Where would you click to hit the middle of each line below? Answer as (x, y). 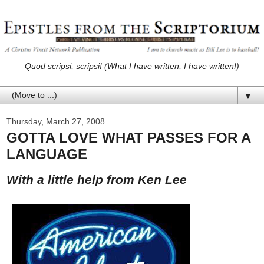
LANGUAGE (47, 154)
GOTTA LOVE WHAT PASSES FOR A (128, 137)
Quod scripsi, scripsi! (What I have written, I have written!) (132, 66)
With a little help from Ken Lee (97, 179)
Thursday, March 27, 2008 (56, 121)
